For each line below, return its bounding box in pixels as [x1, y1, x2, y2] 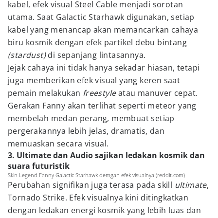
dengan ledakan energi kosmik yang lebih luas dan [8, 205, 201, 216]
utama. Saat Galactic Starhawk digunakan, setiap [8, 12, 195, 22]
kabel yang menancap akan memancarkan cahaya [8, 24, 199, 35]
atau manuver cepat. [116, 88, 198, 98]
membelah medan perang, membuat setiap [8, 113, 175, 124]
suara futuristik [8, 161, 70, 171]
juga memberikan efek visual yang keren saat [8, 75, 181, 86]
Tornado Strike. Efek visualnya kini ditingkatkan [8, 192, 189, 203]
